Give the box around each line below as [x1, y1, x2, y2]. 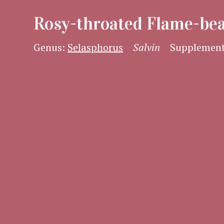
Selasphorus [67, 40, 123, 54]
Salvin [133, 40, 160, 54]
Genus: [33, 40, 68, 54]
